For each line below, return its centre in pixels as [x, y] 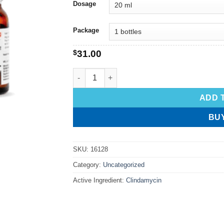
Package [86, 30]
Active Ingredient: [99, 180]
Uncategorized [123, 164]
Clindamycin [143, 180]
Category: [88, 164]
